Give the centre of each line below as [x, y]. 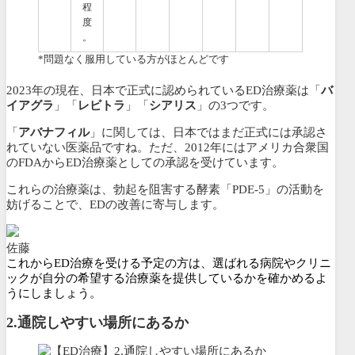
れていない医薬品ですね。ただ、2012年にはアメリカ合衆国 [168, 148]
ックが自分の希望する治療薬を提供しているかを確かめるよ [167, 279]
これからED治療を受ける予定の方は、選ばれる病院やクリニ [169, 263]
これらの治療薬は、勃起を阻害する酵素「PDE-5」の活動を [165, 190]
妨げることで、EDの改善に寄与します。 [115, 205]
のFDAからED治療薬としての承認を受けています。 [145, 163]
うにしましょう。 [54, 294]
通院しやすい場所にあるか [103, 322]
